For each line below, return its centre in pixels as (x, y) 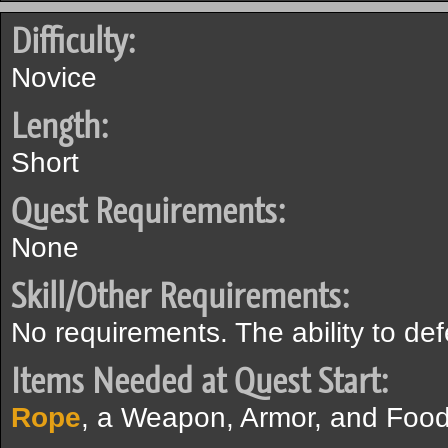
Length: (59, 126)
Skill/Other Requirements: (180, 296)
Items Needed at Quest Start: (199, 381)
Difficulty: (73, 41)
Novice (54, 77)
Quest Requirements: (148, 211)
